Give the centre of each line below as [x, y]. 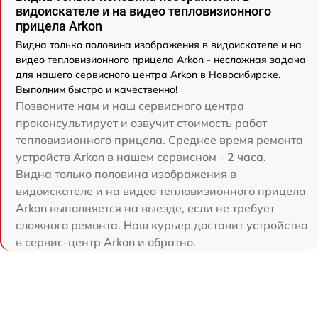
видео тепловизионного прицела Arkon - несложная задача [161, 60]
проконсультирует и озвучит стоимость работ [141, 123]
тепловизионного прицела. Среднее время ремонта [159, 140]
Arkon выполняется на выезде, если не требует [145, 208]
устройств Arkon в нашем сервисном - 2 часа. [141, 157]
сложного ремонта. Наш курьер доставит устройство [161, 225]
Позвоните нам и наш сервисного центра [130, 106]
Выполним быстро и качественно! [97, 89]
